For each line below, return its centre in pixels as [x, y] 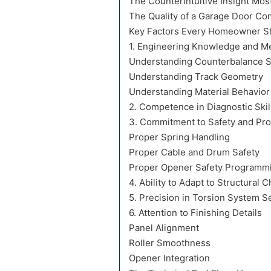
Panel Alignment [164, 228]
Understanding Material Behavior [199, 92]
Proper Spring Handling [179, 137]
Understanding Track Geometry [196, 77]
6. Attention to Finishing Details [195, 213]
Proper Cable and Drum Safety [194, 152]
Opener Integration [169, 258]
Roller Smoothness [170, 243]
